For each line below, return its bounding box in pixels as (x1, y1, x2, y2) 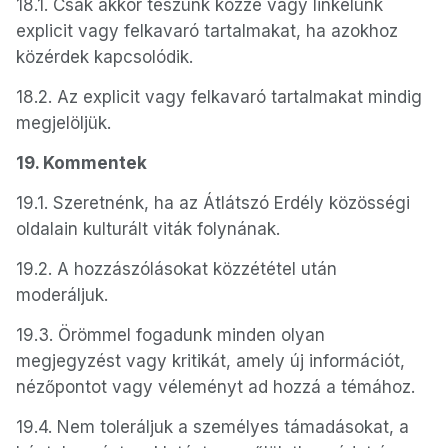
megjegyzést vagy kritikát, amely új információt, (16, 351, 405, 371)
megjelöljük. (16, 113, 111, 133)
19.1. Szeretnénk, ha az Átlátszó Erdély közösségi (16, 193, 410, 213)
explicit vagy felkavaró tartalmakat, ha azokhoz (16, 21, 398, 41)
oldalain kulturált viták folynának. (16, 219, 280, 239)
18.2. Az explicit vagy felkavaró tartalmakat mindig (16, 87, 422, 107)
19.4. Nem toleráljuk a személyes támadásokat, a (16, 417, 409, 437)
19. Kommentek (16, 153, 147, 173)
